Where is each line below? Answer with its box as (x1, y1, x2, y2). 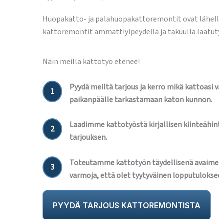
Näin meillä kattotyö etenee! (43, 56, 140, 67)
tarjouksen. (69, 132, 107, 143)
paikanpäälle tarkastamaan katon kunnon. (69, 94, 212, 105)
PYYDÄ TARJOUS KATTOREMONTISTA (53, 200, 200, 210)
